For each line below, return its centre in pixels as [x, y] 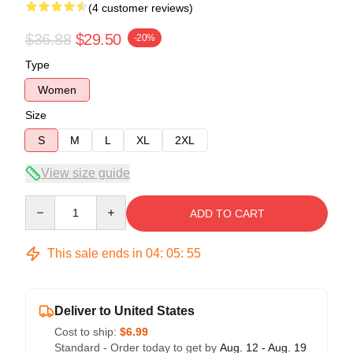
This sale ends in [95, 253]
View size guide [85, 173]
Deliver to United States [124, 310]
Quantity [45, 202]
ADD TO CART [227, 213]
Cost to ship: [87, 331]
